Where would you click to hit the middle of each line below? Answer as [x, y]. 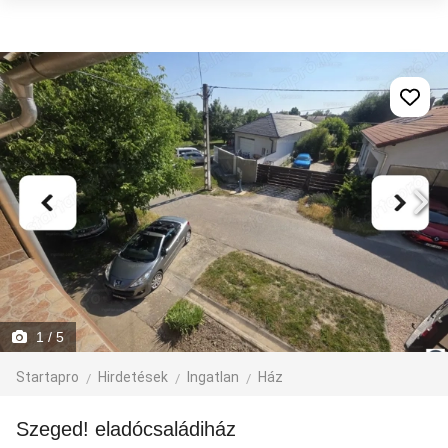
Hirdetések [133, 377]
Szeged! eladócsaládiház [132, 429]
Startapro [47, 377]
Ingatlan [213, 377]
